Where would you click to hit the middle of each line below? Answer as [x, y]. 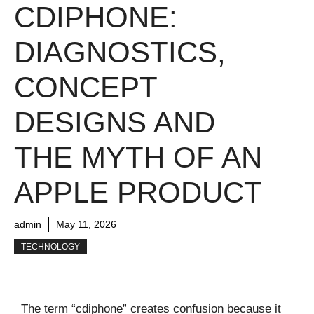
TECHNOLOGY [50, 246]
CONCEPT [86, 87]
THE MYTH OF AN [138, 157]
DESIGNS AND [115, 122]
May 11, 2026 [86, 224]
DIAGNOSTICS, [120, 52]
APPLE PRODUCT [138, 192]
